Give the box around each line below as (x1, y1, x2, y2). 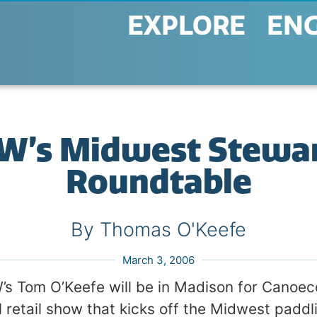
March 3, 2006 (122, 253, 195, 267)
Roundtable (65, 162, 252, 202)
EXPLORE (127, 10, 246, 42)
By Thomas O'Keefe (71, 218, 246, 241)
